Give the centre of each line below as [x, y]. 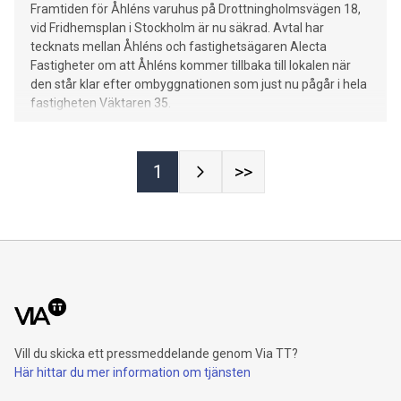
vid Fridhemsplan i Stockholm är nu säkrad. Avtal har [177, 28]
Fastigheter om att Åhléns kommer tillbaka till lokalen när [191, 66]
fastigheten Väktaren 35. [101, 103]
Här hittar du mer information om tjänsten [132, 373]
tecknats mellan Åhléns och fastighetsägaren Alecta [179, 47]
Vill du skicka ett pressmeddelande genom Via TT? [156, 354]
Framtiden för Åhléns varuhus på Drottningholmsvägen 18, [196, 9]
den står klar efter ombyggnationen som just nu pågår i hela [199, 85]
